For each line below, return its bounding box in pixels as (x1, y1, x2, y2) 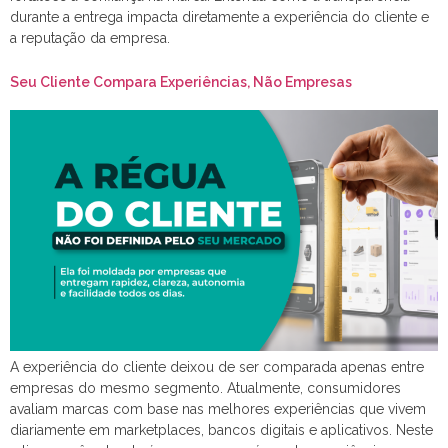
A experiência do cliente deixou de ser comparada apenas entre (10, 358, 424, 375)
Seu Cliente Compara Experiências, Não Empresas (10, 74, 352, 91)
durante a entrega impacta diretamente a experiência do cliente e (10, 8, 429, 25)
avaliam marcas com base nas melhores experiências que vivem (10, 400, 426, 417)
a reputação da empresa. (10, 29, 170, 46)
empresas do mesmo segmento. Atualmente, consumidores (10, 379, 401, 396)
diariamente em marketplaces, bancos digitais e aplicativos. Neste (10, 421, 433, 438)
